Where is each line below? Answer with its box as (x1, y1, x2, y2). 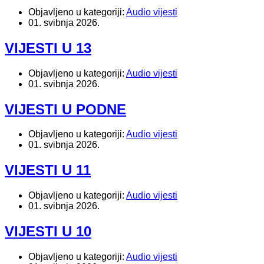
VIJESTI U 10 (5, 223, 91, 240)
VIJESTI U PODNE (5, 101, 126, 117)
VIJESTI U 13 (5, 39, 91, 56)
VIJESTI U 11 (5, 162, 91, 179)
